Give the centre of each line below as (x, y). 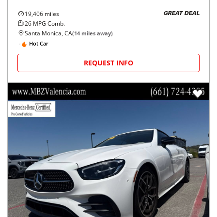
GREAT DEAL (181, 14)
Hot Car (39, 44)
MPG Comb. (48, 23)
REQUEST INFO (108, 62)
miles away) (96, 33)
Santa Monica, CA (48, 33)
